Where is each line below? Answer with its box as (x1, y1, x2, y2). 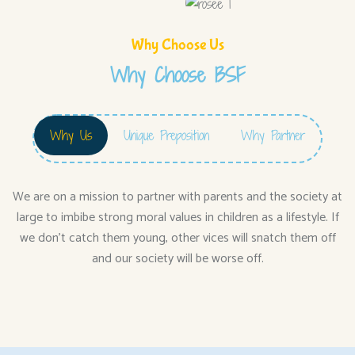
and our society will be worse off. (91, 247, 264, 269)
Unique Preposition (124, 125, 209, 145)
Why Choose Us (131, 35, 224, 54)
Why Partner (241, 125, 305, 145)
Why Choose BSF (110, 60, 245, 89)
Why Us (50, 125, 92, 145)
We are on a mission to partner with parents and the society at (13, 185, 342, 208)
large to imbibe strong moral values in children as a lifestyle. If (16, 206, 339, 228)
